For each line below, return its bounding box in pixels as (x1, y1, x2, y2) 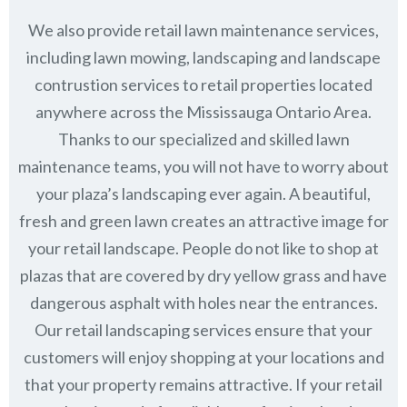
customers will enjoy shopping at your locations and (23, 346, 384, 367)
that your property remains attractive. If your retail (25, 373, 382, 394)
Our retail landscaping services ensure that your (35, 319, 372, 340)
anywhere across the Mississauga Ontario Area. (35, 101, 372, 122)
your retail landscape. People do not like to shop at (28, 237, 379, 258)
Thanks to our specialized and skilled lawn (57, 128, 350, 149)
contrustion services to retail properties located (35, 74, 372, 94)
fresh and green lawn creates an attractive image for (18, 210, 389, 231)
